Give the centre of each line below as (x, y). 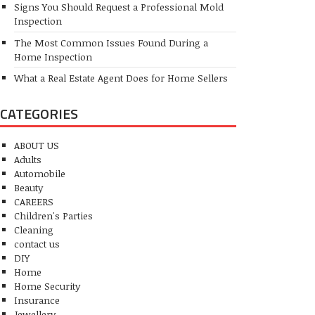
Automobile (40, 173)
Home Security (47, 285)
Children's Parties (53, 215)
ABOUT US (37, 145)
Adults (28, 159)
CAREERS (34, 201)
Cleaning (34, 229)
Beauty (28, 187)
